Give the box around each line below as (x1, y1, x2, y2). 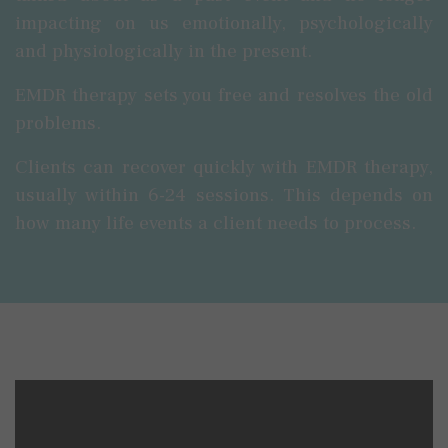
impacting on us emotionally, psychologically (15, 11, 433, 35)
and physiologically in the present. (15, 39, 317, 63)
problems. (15, 111, 101, 135)
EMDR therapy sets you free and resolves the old (15, 83, 433, 107)
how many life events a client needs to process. (15, 211, 416, 235)
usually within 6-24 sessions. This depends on (15, 183, 433, 207)
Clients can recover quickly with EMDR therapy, (15, 155, 433, 179)
